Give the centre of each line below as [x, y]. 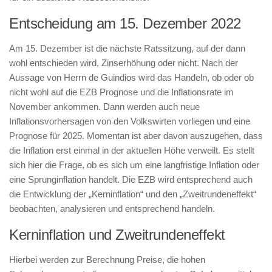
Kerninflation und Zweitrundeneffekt [117, 234]
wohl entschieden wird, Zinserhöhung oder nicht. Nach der [124, 63]
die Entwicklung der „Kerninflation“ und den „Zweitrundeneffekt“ [133, 194]
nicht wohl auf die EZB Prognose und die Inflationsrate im [121, 92]
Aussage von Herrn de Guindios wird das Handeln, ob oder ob [131, 77]
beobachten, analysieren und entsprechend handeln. [112, 208]
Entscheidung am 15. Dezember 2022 [125, 23]
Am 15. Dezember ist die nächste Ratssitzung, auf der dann [127, 48]
